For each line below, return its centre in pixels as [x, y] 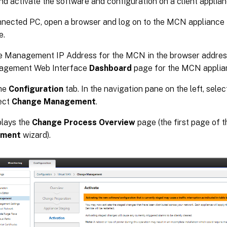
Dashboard [110, 68]
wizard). [36, 135]
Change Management [54, 101]
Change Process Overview [84, 122]
